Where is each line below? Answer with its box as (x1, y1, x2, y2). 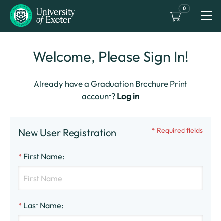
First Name (23, 151, 62, 161)
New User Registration (18, 126, 116, 139)
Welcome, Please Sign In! (32, 47, 189, 66)
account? (81, 91, 117, 101)
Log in (116, 91, 139, 101)
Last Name (23, 200, 61, 210)
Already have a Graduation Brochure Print (33, 78, 187, 89)
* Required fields (152, 125, 203, 135)
